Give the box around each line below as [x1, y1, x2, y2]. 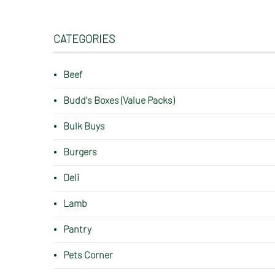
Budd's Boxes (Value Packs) [63, 94, 174, 106]
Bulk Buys [63, 120, 105, 131]
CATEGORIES [53, 32, 115, 45]
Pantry [63, 223, 91, 234]
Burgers [63, 145, 97, 157]
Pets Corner [63, 249, 113, 260]
